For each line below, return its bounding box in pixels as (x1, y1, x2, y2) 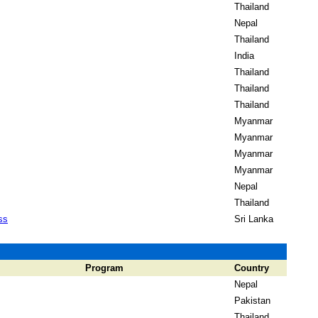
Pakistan (234, 295, 270, 306)
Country (234, 263, 269, 273)
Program (85, 263, 124, 273)
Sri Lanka (234, 214, 273, 224)
